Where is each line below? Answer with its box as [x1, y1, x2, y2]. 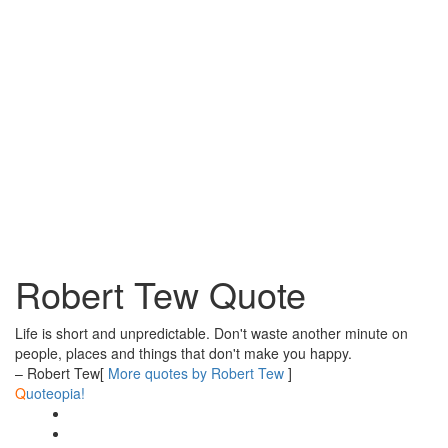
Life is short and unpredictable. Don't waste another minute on [15, 323, 408, 343]
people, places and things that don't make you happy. [15, 343, 352, 363]
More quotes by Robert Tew [108, 363, 284, 383]
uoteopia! [26, 383, 85, 403]
